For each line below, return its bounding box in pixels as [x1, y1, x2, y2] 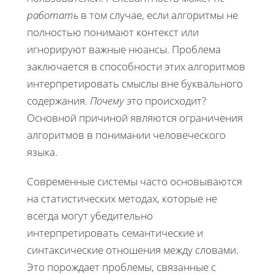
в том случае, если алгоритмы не [78, 7, 238, 22]
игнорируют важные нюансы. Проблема [27, 42, 221, 56]
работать [27, 7, 78, 22]
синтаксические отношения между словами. [27, 242, 239, 257]
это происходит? [124, 93, 206, 108]
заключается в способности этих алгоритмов [27, 59, 245, 73]
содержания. [27, 93, 90, 108]
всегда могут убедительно [27, 208, 153, 223]
